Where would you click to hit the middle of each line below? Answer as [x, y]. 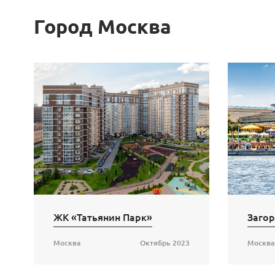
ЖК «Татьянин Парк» [103, 217]
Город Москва [103, 26]
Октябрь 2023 [165, 243]
